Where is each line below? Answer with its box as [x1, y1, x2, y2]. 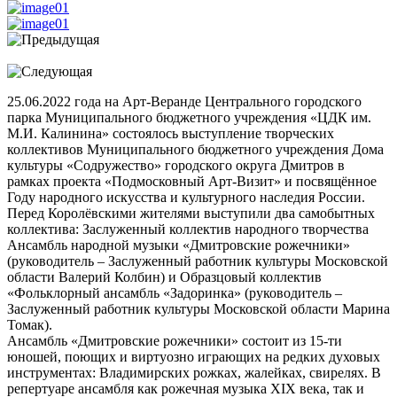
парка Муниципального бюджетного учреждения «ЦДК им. [7, 109, 371, 125]
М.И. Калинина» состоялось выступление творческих [7, 125, 334, 141]
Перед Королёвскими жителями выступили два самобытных [7, 205, 375, 221]
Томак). [7, 316, 52, 332]
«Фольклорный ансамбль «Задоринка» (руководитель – [7, 284, 342, 300]
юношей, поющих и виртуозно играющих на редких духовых [7, 348, 380, 364]
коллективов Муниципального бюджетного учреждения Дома [7, 141, 384, 157]
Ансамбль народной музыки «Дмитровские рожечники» [7, 237, 350, 253]
